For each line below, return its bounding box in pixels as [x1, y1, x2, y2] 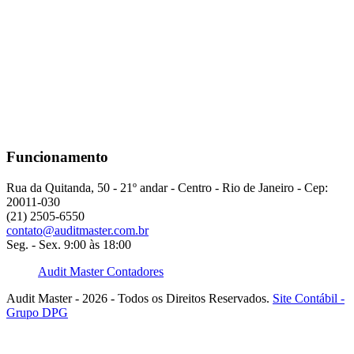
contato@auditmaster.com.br [6, 223, 149, 237]
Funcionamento [6, 148, 108, 165]
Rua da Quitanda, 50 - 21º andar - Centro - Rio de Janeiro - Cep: [6, 180, 328, 194]
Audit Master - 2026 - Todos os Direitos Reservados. [6, 291, 273, 305]
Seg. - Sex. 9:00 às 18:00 [6, 237, 131, 251]
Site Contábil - [273, 291, 345, 305]
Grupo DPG [6, 305, 68, 319]
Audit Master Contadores [38, 264, 164, 278]
